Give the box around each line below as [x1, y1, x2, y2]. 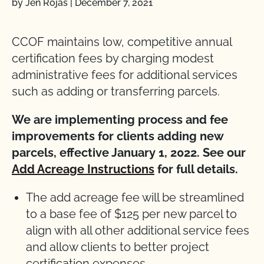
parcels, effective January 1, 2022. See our [12, 146, 246, 160]
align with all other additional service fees [26, 223, 249, 237]
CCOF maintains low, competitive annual [12, 35, 232, 49]
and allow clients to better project [26, 240, 209, 254]
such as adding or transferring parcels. [12, 84, 226, 98]
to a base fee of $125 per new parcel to [26, 207, 237, 221]
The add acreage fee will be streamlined [26, 190, 244, 204]
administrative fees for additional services [12, 68, 237, 82]
